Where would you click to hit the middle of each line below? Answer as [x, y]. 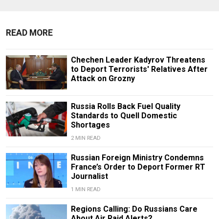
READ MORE [29, 33]
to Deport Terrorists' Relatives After [139, 69]
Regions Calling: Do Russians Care [134, 209]
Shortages [90, 125]
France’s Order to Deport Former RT [138, 167]
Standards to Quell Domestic [124, 116]
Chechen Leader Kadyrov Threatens [138, 60]
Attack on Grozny [103, 79]
